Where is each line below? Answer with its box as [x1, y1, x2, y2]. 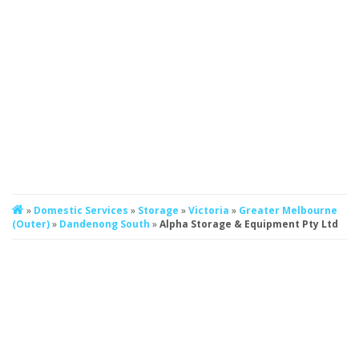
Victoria [188, 203, 232, 217]
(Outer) [12, 216, 52, 231]
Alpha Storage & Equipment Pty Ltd [159, 216, 338, 231]
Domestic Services [34, 203, 131, 217]
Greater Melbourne [239, 203, 337, 217]
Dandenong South [59, 216, 152, 231]
